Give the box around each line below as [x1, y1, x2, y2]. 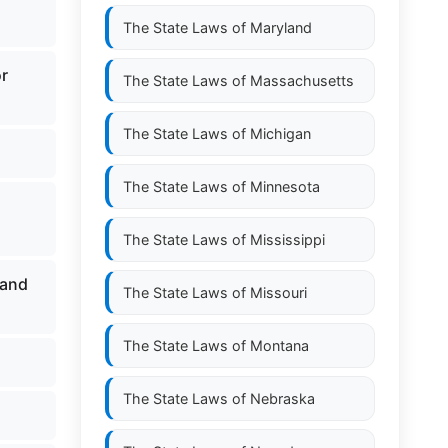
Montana [250, 337, 309, 354]
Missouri [250, 284, 307, 301]
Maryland [250, 19, 312, 36]
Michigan [250, 125, 311, 142]
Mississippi [250, 231, 325, 248]
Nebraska [250, 390, 315, 407]
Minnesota [250, 178, 320, 195]
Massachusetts [250, 72, 354, 89]
